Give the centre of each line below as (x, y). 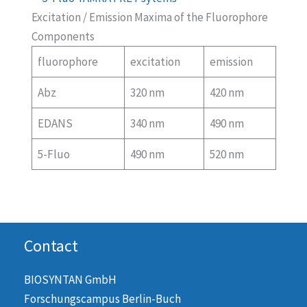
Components (63, 37)
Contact (51, 245)
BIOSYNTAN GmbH (70, 279)
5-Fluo (54, 155)
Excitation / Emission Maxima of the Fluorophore (149, 17)
